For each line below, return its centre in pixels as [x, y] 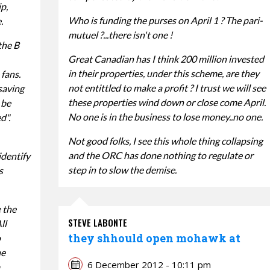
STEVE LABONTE [97, 222]
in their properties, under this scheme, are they [163, 73]
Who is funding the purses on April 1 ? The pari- [165, 20]
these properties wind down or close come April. [167, 102]
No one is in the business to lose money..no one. [165, 116]
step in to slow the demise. [122, 169]
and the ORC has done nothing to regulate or [160, 155]
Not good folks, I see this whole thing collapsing [165, 140]
